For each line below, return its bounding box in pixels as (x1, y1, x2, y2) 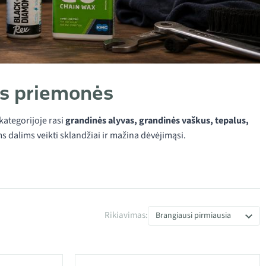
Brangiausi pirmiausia (156, 210, 231, 221)
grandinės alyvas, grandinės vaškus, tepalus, (65, 114, 249, 127)
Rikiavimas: (104, 209, 148, 221)
